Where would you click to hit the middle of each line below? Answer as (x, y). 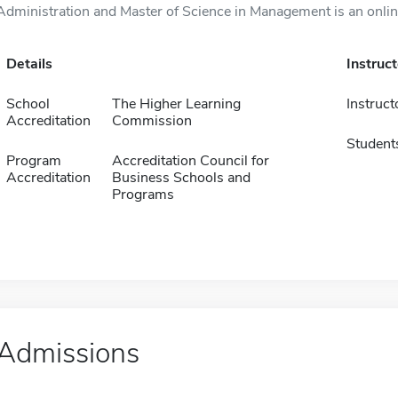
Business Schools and (181, 178)
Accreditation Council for (190, 161)
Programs (143, 195)
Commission (151, 121)
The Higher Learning (176, 104)
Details (29, 64)
